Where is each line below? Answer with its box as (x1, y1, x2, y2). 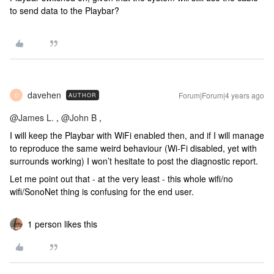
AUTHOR (68, 91, 97, 99)
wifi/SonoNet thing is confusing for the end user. (10, 185, 194, 198)
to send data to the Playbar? (10, 4, 119, 17)
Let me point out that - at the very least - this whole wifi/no (10, 172, 233, 185)
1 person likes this (28, 218, 97, 230)
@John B (61, 111, 97, 124)
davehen (28, 89, 61, 101)
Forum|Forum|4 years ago (179, 90, 264, 100)
